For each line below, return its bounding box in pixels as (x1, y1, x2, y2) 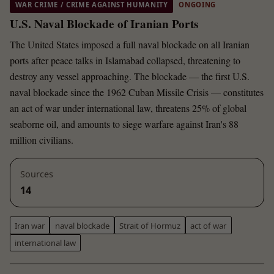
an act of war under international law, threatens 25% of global (10, 101, 246, 114)
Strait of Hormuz (119, 220, 180, 231)
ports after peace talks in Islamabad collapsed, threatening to (10, 53, 240, 67)
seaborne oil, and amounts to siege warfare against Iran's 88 (10, 117, 239, 130)
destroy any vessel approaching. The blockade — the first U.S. (10, 69, 250, 83)
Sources (20, 168, 53, 180)
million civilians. (10, 133, 73, 146)
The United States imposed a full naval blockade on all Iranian (10, 37, 250, 51)
